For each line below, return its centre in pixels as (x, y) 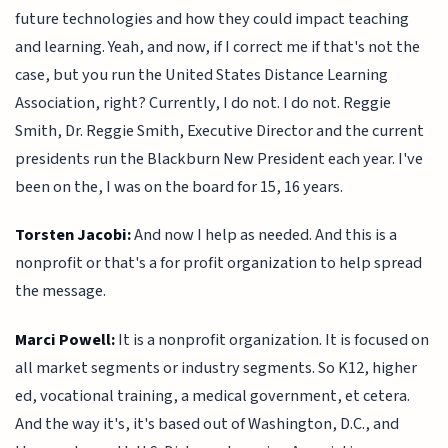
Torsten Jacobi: (73, 235)
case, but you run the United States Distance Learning (202, 74)
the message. (61, 291)
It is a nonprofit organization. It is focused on (272, 339)
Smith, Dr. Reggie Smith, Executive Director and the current (220, 130)
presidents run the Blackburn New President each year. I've (219, 158)
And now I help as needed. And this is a (264, 235)
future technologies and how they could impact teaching (212, 18)
